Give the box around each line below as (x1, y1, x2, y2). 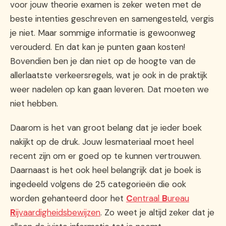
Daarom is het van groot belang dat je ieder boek (10, 122, 202, 134)
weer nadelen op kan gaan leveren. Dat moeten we (10, 83, 209, 95)
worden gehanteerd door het (10, 193, 126, 204)
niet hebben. (10, 97, 58, 109)
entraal (133, 193, 162, 204)
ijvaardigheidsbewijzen (16, 207, 100, 218)
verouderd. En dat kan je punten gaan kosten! (10, 41, 185, 52)
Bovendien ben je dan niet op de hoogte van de (10, 55, 196, 67)
